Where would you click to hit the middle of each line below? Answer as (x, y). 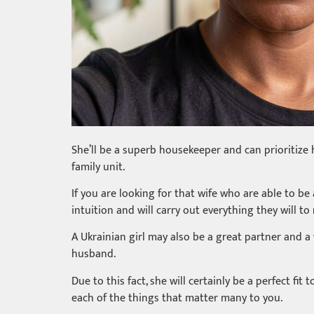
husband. (94, 254)
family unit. (98, 167)
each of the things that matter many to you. (177, 298)
